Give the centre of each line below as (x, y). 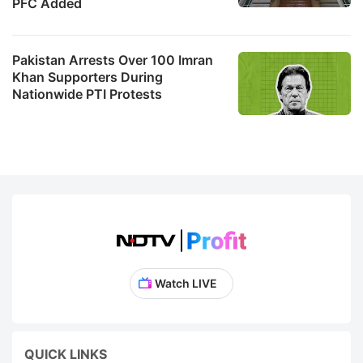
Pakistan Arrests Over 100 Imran (113, 60)
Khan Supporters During (88, 77)
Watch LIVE (186, 283)
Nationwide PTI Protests (87, 94)
